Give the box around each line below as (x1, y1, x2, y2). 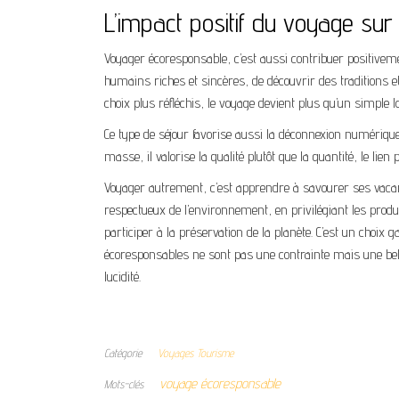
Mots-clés (104, 377, 143, 391)
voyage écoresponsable (159, 375, 281, 392)
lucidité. (104, 268, 141, 285)
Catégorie (104, 346, 142, 360)
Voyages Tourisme (158, 346, 233, 360)
